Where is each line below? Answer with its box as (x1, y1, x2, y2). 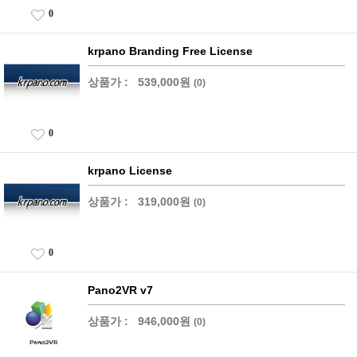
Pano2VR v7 (88, 283, 153, 296)
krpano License (88, 163, 172, 177)
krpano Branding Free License (88, 44, 253, 57)
